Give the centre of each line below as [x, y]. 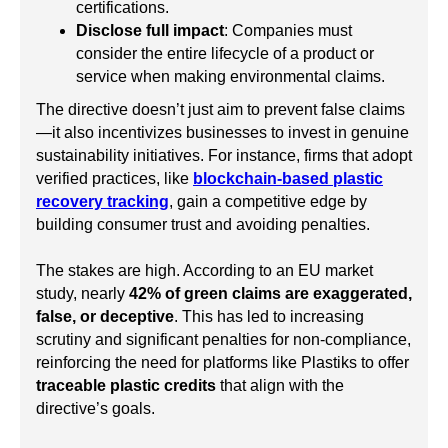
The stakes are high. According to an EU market [204, 271]
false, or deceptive [105, 317]
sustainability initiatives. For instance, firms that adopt [224, 156]
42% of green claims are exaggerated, [270, 294]
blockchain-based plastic [288, 179]
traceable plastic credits [126, 386]
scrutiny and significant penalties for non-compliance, [223, 340]
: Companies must [288, 31]
